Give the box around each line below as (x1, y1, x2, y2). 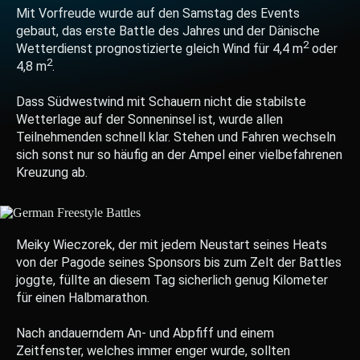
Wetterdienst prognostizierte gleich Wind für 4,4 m (16, 41, 303, 56)
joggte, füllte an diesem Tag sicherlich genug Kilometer (16, 272, 328, 288)
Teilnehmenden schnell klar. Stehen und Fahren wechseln (16, 129, 336, 145)
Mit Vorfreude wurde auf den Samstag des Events (16, 6, 300, 21)
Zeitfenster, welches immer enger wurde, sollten (16, 343, 290, 358)
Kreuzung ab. (16, 165, 88, 180)
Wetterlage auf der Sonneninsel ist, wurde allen (16, 112, 283, 127)
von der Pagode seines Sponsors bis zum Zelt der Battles (16, 255, 342, 270)
